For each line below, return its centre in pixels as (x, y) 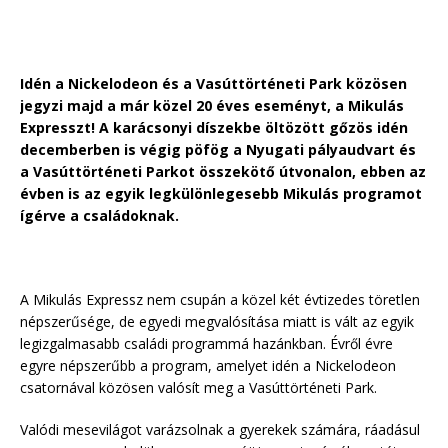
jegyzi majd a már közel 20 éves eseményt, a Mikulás (212, 106)
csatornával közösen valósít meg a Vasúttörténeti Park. (198, 388)
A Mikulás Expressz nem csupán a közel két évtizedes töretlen (220, 300)
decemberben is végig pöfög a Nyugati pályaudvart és (218, 150)
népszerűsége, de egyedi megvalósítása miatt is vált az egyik (217, 322)
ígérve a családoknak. (99, 216)
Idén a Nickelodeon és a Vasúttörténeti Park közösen (213, 84)
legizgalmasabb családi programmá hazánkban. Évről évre (206, 344)
